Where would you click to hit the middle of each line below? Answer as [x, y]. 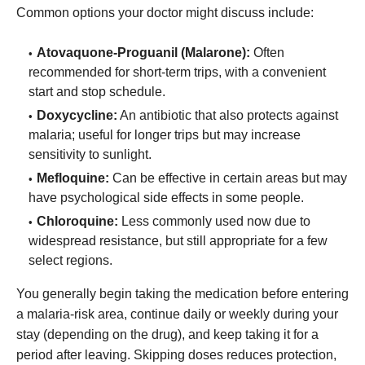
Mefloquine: [73, 178]
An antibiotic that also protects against [228, 116]
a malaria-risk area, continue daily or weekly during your [177, 314]
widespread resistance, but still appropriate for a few [178, 241]
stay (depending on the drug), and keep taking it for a [167, 335]
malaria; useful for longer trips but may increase [165, 135]
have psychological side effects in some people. [166, 198]
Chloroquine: [77, 222]
